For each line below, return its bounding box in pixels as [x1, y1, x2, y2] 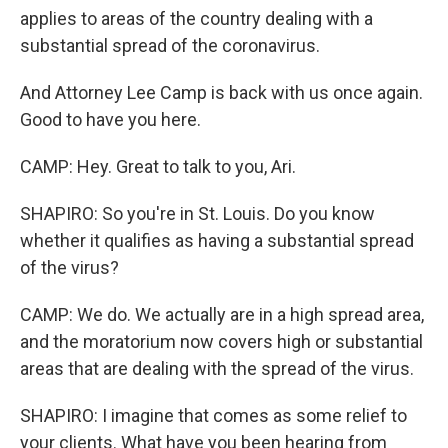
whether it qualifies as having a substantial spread [20, 230, 414, 251]
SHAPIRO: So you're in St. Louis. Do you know [20, 203, 375, 224]
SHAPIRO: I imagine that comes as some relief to [20, 405, 407, 426]
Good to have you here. [20, 109, 201, 130]
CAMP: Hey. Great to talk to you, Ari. [20, 156, 296, 177]
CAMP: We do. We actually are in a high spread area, [20, 304, 424, 325]
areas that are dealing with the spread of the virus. [20, 358, 414, 379]
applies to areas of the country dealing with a [20, 8, 373, 29]
